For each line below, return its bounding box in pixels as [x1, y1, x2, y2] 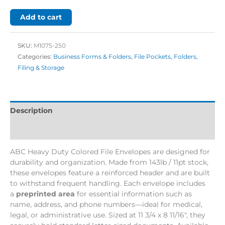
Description [10, 106, 53, 115]
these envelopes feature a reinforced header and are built [10, 168, 210, 177]
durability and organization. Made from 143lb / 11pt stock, [10, 157, 208, 167]
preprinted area [16, 189, 75, 198]
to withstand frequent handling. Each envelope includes [10, 178, 205, 188]
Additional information [10, 126, 94, 134]
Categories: [18, 53, 53, 61]
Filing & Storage [18, 64, 64, 72]
